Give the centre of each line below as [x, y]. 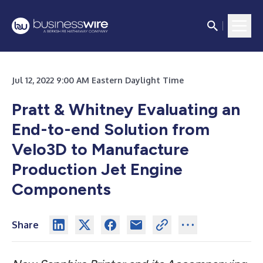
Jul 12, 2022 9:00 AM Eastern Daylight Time [98, 80]
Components [61, 189]
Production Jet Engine [97, 169]
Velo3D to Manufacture [100, 149]
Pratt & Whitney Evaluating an [126, 109]
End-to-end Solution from [111, 129]
